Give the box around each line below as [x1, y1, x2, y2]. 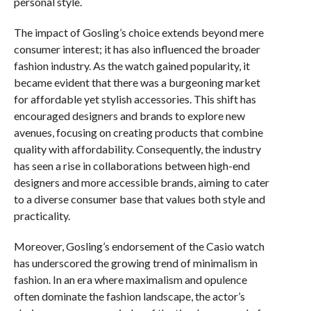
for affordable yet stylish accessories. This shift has [13, 92, 256, 106]
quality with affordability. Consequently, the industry [13, 142, 261, 155]
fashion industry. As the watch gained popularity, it [13, 58, 250, 72]
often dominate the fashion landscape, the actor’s [13, 289, 245, 303]
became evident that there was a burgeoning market [13, 75, 260, 89]
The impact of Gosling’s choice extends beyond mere [13, 25, 264, 39]
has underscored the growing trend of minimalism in [13, 255, 258, 269]
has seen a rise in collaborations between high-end [13, 158, 250, 172]
